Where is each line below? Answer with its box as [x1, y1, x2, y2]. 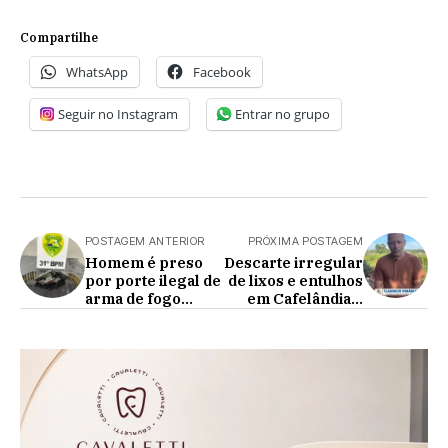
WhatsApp [66, 63, 128, 82]
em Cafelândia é [247, 289, 363, 309]
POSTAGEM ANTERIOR [85, 234, 205, 249]
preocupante [267, 307, 363, 327]
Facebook [193, 63, 251, 82]
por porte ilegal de [85, 271, 221, 291]
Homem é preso [85, 253, 203, 273]
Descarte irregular [224, 253, 363, 273]
